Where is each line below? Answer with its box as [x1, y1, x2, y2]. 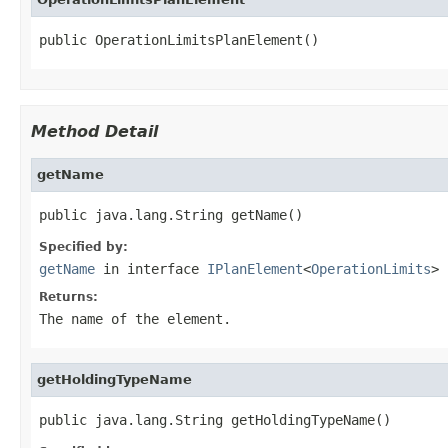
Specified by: [39, 239, 128, 254]
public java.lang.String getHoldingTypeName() [39, 411, 391, 428]
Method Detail [31, 121, 158, 141]
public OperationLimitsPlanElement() [39, 31, 319, 48]
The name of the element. [39, 310, 231, 327]
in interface [95, 260, 207, 277]
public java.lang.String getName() [39, 206, 303, 223]
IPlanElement [207, 260, 303, 277]
